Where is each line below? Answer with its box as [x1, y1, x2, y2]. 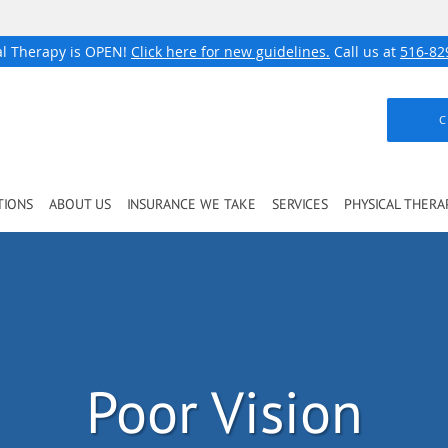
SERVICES [272, 195, 328, 213]
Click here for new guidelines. [131, 42, 330, 61]
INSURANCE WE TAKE [127, 195, 256, 213]
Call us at [330, 42, 400, 61]
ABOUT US [49, 195, 111, 213]
